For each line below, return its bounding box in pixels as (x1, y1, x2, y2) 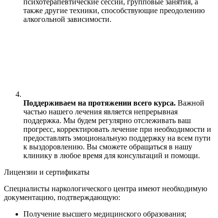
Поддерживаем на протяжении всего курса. (23, 99, 176, 108)
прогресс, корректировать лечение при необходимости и (23, 125, 211, 134)
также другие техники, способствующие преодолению (23, 6, 205, 15)
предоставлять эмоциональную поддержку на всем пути (23, 134, 211, 143)
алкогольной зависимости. (23, 15, 111, 24)
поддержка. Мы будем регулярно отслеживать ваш (23, 116, 191, 125)
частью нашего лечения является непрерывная (23, 108, 178, 116)
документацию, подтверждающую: (4, 193, 120, 202)
